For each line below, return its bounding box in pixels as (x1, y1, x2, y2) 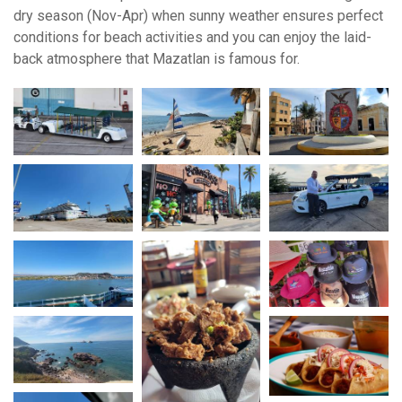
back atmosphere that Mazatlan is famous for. (13, 50, 300, 68)
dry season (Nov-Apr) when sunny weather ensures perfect (13, 7, 383, 25)
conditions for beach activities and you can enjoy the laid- (13, 29, 371, 47)
